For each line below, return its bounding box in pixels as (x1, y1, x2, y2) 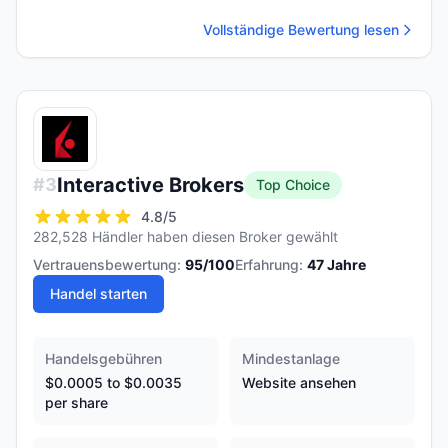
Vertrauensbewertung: (33, 256, 181, 273)
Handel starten (50, 285, 147, 302)
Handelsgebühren (45, 350, 162, 367)
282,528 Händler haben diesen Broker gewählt (33, 228, 338, 245)
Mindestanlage (242, 350, 340, 367)
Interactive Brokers (57, 173, 244, 197)
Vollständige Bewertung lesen (203, 21, 399, 38)
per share (45, 394, 108, 411)
